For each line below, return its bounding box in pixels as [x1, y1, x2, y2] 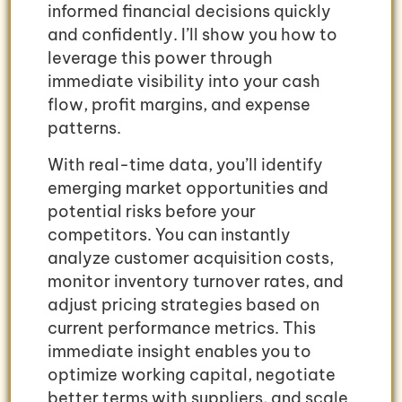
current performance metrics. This [48, 317, 316, 338]
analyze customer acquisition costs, [48, 247, 334, 268]
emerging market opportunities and [48, 177, 328, 198]
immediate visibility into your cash [48, 71, 320, 92]
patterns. [48, 118, 121, 139]
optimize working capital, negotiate [48, 363, 336, 385]
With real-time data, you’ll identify [48, 153, 323, 175]
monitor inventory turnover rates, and [48, 270, 344, 292]
